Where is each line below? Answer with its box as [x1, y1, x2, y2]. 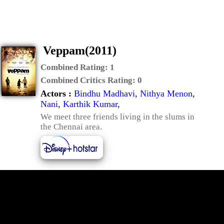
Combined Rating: [40, 62, 110, 72]
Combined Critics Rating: [40, 75, 137, 85]
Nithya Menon [140, 88, 192, 98]
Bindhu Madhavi [74, 88, 135, 98]
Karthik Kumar [63, 99, 117, 109]
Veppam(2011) [43, 44, 116, 57]
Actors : [40, 88, 74, 98]
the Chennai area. [40, 122, 102, 131]
